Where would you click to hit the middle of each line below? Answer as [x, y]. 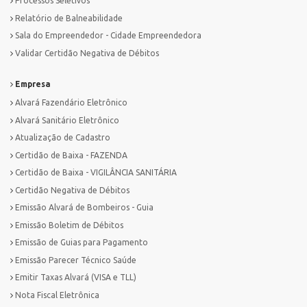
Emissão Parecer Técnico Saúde [76, 260]
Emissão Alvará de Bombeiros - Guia [84, 208]
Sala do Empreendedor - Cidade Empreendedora [108, 36]
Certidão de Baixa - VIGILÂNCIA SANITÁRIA [96, 173]
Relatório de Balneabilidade [69, 18]
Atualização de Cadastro [63, 138]
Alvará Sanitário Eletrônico [67, 120]
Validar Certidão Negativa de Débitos [87, 53]
